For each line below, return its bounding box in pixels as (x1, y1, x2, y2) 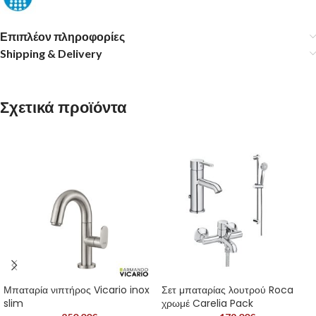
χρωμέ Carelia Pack (162, 296, 253, 310)
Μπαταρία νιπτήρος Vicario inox (4, 282, 150, 297)
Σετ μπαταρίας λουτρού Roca (162, 282, 293, 297)
